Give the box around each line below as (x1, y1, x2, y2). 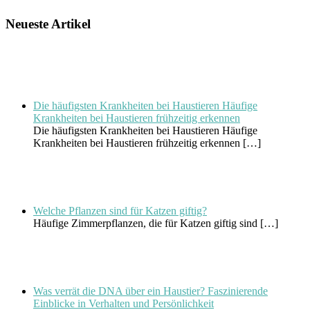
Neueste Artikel (6, 16, 91, 31)
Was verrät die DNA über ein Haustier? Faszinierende (33, 285, 268, 298)
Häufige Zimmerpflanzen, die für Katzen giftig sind (33, 217, 260, 230)
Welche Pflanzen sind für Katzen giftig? (33, 205, 207, 217)
